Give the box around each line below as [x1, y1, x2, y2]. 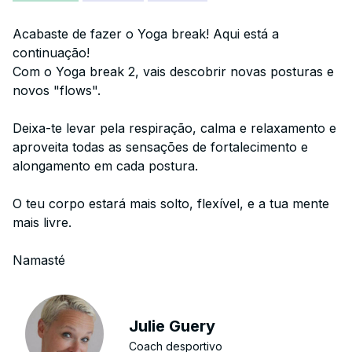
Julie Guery [129, 316, 216, 335]
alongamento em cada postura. [13, 158, 198, 174]
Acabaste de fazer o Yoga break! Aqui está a [13, 26, 279, 42]
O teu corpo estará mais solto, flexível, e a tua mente [13, 196, 329, 211]
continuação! [13, 45, 90, 60]
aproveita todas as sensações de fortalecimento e [13, 139, 308, 155]
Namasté [13, 252, 65, 268]
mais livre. [13, 214, 71, 230]
